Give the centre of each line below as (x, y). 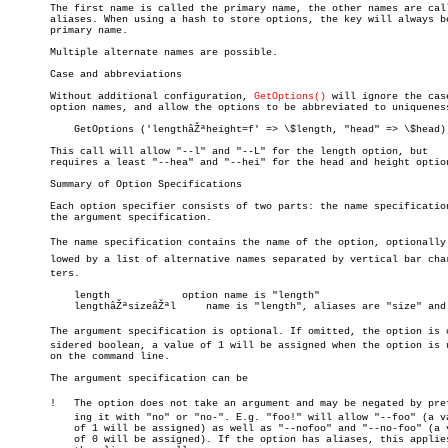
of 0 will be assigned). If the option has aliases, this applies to (32, 439)
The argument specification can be (128, 378)
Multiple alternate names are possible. (143, 52)
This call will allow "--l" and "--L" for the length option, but (218, 151)
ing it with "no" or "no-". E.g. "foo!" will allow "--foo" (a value (32, 417)
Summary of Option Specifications (125, 184)
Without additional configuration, (131, 96)
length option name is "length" (32, 295)
